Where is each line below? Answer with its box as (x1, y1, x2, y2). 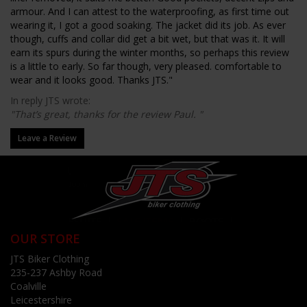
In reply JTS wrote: (10, 94, 90, 108)
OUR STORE (10, 230, 80, 247)
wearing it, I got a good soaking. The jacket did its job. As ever (10, 19, 286, 32)
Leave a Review (18, 132, 77, 145)
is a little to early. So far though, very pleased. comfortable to (10, 60, 282, 73)
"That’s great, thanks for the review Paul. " (10, 108, 203, 121)
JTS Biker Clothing (10, 252, 89, 266)
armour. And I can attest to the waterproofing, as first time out (10, 5, 289, 19)
